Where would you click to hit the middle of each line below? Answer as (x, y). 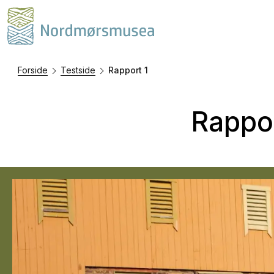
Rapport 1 (128, 70)
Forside (32, 70)
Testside (78, 70)
